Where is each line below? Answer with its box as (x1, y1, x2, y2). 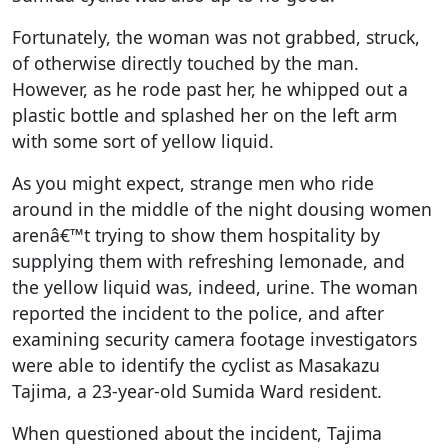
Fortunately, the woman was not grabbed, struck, (12, 24, 420, 49)
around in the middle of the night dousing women (12, 196, 432, 221)
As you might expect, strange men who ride (12, 170, 374, 195)
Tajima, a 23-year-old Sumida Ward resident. (12, 378, 382, 403)
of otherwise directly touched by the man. (12, 50, 359, 75)
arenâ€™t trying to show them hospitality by (12, 222, 380, 247)
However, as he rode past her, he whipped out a (12, 76, 408, 101)
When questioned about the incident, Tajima (12, 420, 382, 445)
